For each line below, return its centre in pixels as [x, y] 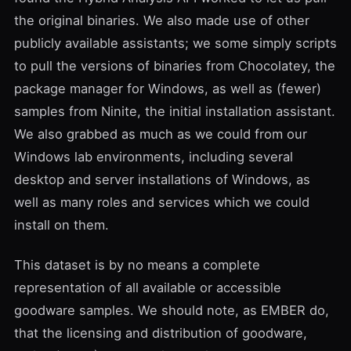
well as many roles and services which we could [162, 202]
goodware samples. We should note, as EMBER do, [172, 310]
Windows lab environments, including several [154, 157]
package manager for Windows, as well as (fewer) [168, 89]
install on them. [62, 225]
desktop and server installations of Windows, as [162, 179]
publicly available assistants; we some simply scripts [175, 43]
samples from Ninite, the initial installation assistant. [175, 111]
